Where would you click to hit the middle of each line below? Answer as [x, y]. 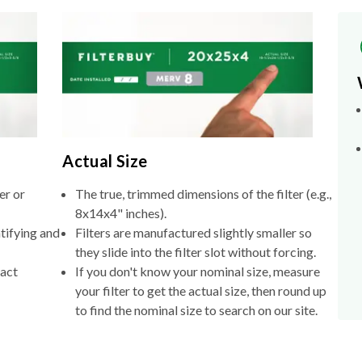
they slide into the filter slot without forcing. [196, 252]
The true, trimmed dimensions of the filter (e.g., [204, 194]
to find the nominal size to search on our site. [197, 310]
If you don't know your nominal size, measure [198, 271]
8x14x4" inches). [121, 213]
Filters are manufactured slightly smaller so [194, 233]
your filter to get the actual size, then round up [201, 291]
